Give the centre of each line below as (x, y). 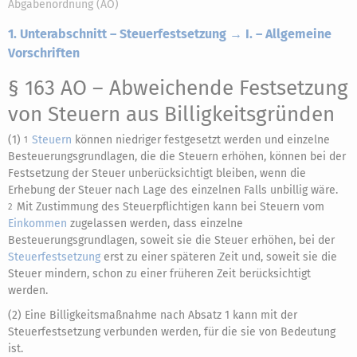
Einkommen (37, 224)
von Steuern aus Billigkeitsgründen (171, 114)
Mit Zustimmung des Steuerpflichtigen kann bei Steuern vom (171, 207)
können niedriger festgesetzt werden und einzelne (201, 140)
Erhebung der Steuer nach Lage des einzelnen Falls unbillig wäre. (173, 190)
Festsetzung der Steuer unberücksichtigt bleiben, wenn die (157, 173)
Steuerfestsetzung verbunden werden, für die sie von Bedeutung (172, 332)
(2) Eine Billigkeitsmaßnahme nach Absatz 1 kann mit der (153, 315)
